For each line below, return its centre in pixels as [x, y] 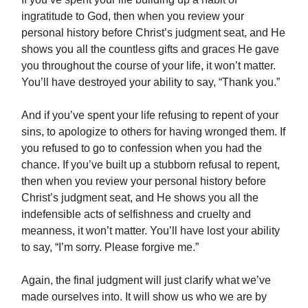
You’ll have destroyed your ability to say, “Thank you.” [151, 82]
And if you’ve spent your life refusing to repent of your [150, 115]
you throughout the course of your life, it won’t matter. [148, 66]
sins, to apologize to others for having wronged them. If [153, 132]
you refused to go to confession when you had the [142, 148]
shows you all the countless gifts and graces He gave [150, 49]
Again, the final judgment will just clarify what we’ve [146, 280]
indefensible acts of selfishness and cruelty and [136, 214]
